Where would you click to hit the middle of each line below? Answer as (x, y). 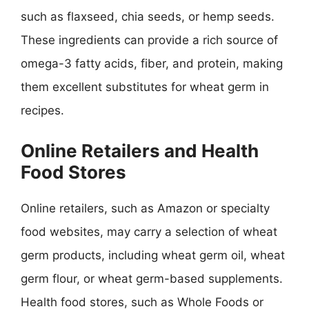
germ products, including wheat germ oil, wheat (153, 255)
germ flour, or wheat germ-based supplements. (152, 278)
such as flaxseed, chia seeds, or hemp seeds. (148, 17)
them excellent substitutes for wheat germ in (145, 87)
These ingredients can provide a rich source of (149, 40)
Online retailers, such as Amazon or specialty (145, 208)
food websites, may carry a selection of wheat (149, 231)
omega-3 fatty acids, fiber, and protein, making (152, 63)
